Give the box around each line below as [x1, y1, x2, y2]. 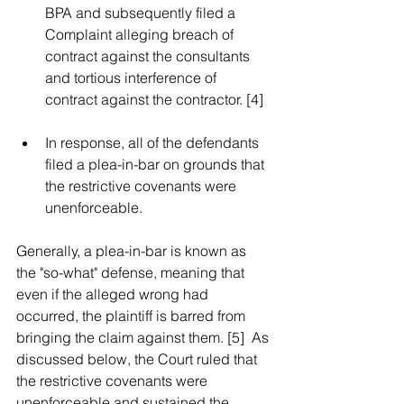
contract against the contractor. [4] [45, 90, 271, 108]
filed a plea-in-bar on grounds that [45, 155, 268, 173]
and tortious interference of [45, 69, 220, 87]
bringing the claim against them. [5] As [16, 328, 272, 346]
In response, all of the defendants [45, 133, 262, 151]
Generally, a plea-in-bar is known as [16, 242, 250, 260]
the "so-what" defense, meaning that [16, 263, 248, 281]
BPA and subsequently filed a [45, 4, 239, 22]
